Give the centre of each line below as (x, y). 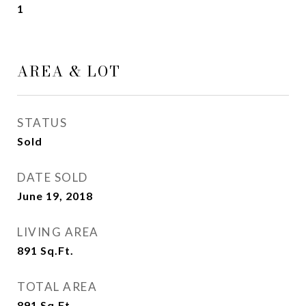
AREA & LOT (69, 71)
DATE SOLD (53, 177)
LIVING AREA (58, 232)
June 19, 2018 (55, 196)
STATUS (42, 123)
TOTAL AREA (57, 287)
